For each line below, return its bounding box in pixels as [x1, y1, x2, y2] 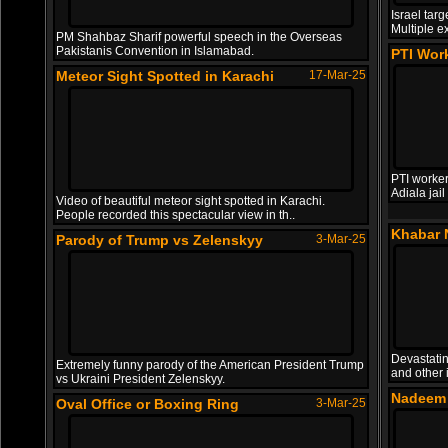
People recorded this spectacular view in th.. [56, 208, 295, 222]
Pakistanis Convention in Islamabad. [56, 44, 254, 58]
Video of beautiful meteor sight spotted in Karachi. [56, 194, 325, 208]
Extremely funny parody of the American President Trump [56, 358, 364, 372]
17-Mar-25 [309, 68, 366, 82]
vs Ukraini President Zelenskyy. [56, 372, 225, 386]
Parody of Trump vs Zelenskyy [56, 232, 263, 248]
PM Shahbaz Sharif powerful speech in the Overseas [56, 30, 342, 44]
